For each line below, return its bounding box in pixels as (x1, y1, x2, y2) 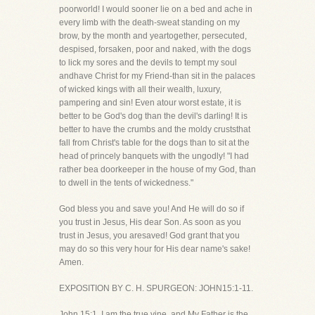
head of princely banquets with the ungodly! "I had (59, 151, 249, 161)
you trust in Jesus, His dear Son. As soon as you (59, 217, 241, 227)
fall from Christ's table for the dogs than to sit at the (59, 138, 250, 148)
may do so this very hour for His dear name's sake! (59, 244, 250, 254)
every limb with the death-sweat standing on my (59, 18, 240, 27)
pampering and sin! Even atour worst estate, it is (59, 98, 241, 108)
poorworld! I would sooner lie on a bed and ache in (59, 4, 252, 14)
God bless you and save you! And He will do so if (59, 204, 244, 214)
